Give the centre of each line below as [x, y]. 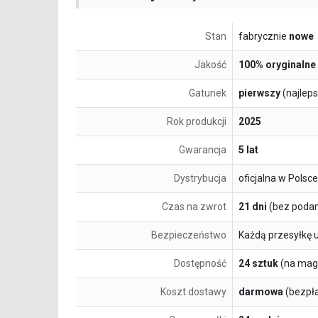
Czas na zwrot [194, 207]
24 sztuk [258, 264]
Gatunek [208, 93]
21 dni [253, 207]
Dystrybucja [200, 179]
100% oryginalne [277, 65]
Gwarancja [203, 150]
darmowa [261, 292]
